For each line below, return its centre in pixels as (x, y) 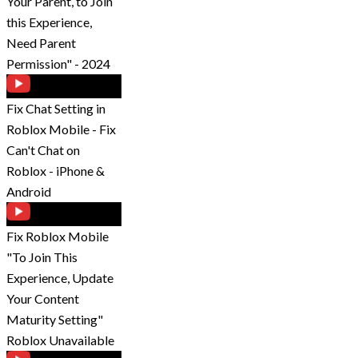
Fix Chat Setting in (56, 109)
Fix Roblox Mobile (58, 237)
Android (29, 192)
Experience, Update (60, 278)
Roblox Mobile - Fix (61, 129)
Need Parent (41, 43)
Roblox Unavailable (60, 340)
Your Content (43, 299)
